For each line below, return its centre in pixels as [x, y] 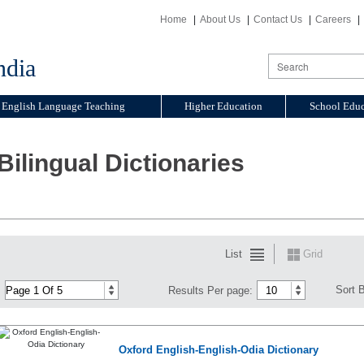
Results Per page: [211, 290]
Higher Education [223, 106]
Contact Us [278, 19]
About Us [220, 19]
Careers [333, 19]
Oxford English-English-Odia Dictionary [218, 350]
